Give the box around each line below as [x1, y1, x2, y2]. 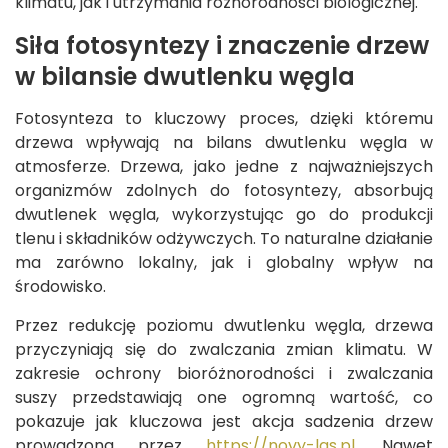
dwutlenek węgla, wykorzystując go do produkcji [15, 203, 433, 227]
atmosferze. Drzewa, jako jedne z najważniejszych [15, 155, 433, 179]
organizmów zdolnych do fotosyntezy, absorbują [15, 179, 433, 203]
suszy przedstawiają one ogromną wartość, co [15, 386, 433, 410]
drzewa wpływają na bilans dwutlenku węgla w [15, 131, 433, 155]
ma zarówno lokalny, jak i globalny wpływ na [15, 251, 433, 275]
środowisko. [15, 275, 106, 299]
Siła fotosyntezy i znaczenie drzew [15, 29, 429, 63]
